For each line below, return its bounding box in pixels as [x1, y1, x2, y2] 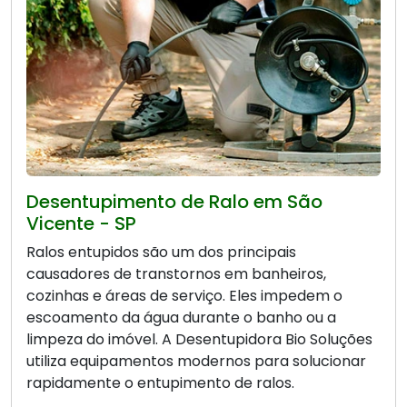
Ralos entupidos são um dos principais [26, 242, 296, 263]
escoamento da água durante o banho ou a [26, 307, 336, 329]
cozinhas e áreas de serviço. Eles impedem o [26, 285, 342, 307]
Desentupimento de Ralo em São [26, 189, 323, 215]
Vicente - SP [26, 211, 136, 237]
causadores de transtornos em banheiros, [26, 263, 326, 285]
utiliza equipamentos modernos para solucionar [26, 351, 366, 372]
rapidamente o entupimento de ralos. [26, 372, 294, 394]
